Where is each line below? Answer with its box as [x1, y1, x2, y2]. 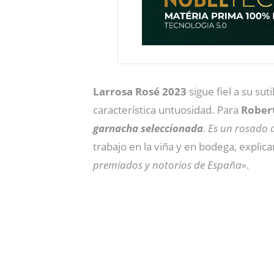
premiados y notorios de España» [93, 158, 246, 172]
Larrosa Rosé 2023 [93, 84, 189, 98]
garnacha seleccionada [93, 121, 203, 135]
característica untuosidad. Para [93, 103, 239, 117]
